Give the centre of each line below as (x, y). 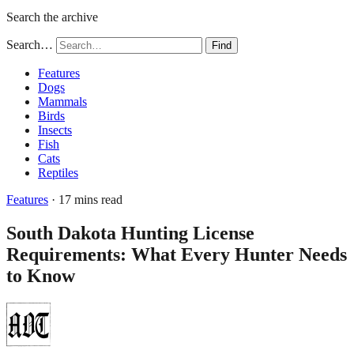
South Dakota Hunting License (130, 233)
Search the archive (52, 17)
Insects (55, 130)
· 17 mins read (85, 200)
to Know (41, 275)
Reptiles (58, 173)
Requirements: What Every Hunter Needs (177, 254)
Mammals (62, 102)
